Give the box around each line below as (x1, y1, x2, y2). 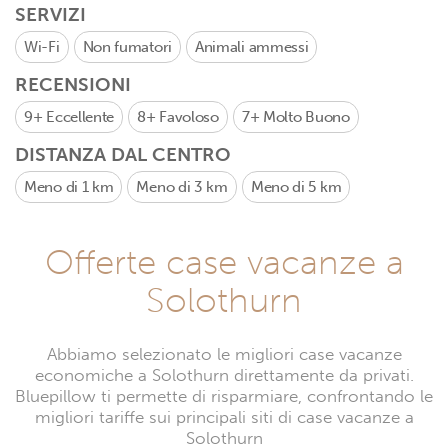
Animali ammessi (194, 38, 309, 56)
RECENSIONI (15, 73, 131, 96)
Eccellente (46, 108, 115, 126)
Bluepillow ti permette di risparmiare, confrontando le (15, 386, 433, 407)
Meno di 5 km (250, 178, 342, 196)
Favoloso (159, 108, 219, 126)
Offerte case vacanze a (44, 241, 404, 283)
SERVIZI (15, 3, 86, 26)
